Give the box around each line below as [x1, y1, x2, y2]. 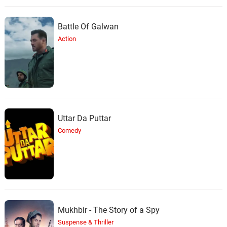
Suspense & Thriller [57, 218, 113, 226]
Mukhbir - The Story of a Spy [57, 205, 160, 215]
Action [57, 34, 76, 43]
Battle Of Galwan [57, 21, 119, 31]
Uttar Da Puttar [57, 113, 111, 123]
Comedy [57, 126, 81, 134]
